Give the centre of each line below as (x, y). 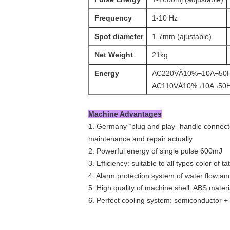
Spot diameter (119, 36)
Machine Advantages (125, 114)
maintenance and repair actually (140, 139)
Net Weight (114, 55)
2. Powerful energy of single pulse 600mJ (155, 151)
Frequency (113, 18)
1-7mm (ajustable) (182, 36)
